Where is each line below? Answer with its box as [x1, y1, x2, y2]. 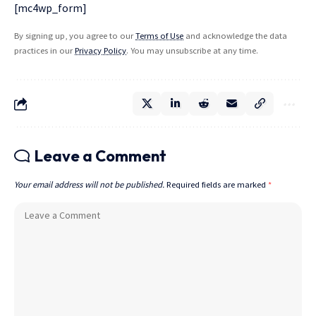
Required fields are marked [166, 179, 268, 190]
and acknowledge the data [183, 30, 287, 41]
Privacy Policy [75, 45, 126, 56]
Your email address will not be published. [14, 179, 164, 190]
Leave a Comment [35, 146, 166, 166]
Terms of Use [135, 30, 183, 41]
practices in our [14, 45, 75, 56]
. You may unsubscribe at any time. [126, 45, 258, 56]
